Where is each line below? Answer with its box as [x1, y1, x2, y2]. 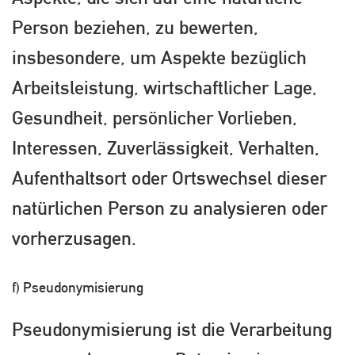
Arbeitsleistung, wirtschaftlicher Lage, [12, 75, 317, 98]
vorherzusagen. [12, 226, 136, 249]
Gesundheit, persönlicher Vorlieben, [12, 105, 297, 128]
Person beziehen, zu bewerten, [12, 15, 258, 38]
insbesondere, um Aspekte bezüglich [12, 45, 307, 68]
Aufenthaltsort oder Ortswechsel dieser [12, 166, 326, 189]
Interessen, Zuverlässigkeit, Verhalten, [12, 136, 319, 158]
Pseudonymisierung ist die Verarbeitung [12, 318, 332, 341]
